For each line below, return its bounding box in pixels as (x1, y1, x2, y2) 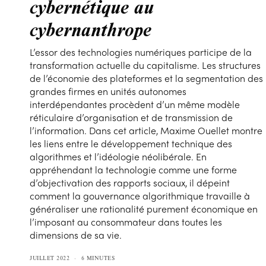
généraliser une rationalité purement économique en (30, 202, 258, 216)
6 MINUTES (81, 254, 115, 262)
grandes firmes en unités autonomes (30, 84, 187, 99)
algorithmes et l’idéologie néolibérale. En (30, 150, 207, 164)
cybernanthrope (30, 15, 151, 42)
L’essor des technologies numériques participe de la (30, 45, 252, 59)
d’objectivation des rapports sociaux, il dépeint (30, 176, 230, 190)
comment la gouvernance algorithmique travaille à (30, 189, 251, 203)
